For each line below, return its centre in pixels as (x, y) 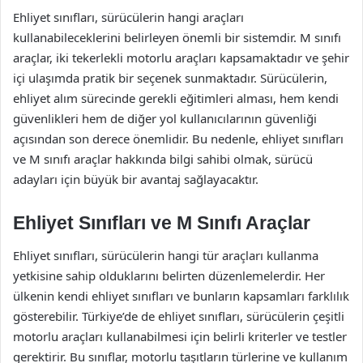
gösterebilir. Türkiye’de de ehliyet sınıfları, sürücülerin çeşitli (179, 316)
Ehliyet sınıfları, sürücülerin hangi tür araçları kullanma (166, 255)
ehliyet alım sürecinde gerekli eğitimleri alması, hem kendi (176, 98)
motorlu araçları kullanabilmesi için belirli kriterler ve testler (180, 336)
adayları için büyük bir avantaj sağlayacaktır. (136, 179)
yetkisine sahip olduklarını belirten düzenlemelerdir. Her (169, 275)
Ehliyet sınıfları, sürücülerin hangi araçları (128, 17)
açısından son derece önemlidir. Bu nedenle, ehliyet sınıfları (178, 139)
